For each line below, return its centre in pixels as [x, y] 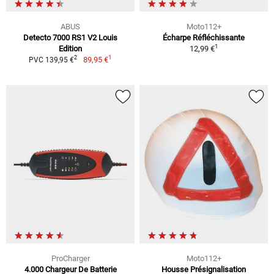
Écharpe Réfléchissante [204, 37]
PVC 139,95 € [52, 60]
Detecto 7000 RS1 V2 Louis [70, 37]
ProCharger [70, 258]
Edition [70, 48]
